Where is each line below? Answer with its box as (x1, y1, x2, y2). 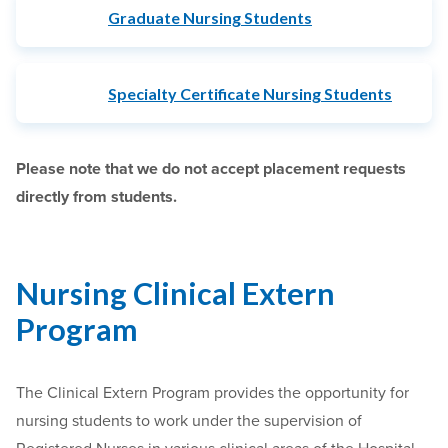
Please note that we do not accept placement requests (16, 159, 406, 179)
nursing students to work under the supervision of (16, 411, 362, 431)
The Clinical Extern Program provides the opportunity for (16, 383, 409, 403)
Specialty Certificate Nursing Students (108, 83, 392, 103)
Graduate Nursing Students (108, 7, 312, 27)
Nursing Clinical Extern (16, 275, 335, 311)
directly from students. (16, 187, 177, 207)
